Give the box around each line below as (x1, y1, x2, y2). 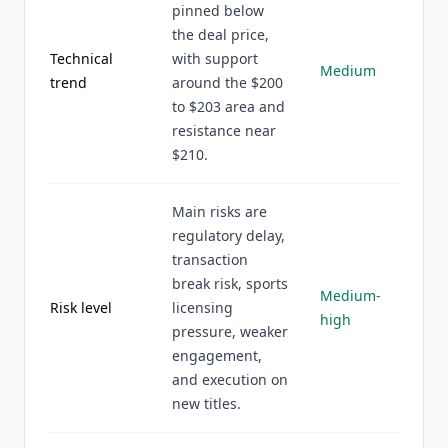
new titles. (172, 394, 241, 413)
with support (172, 49, 258, 68)
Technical (50, 49, 113, 68)
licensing (172, 298, 233, 317)
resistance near (172, 121, 276, 140)
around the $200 (172, 73, 283, 92)
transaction (172, 250, 248, 269)
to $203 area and (172, 97, 285, 116)
